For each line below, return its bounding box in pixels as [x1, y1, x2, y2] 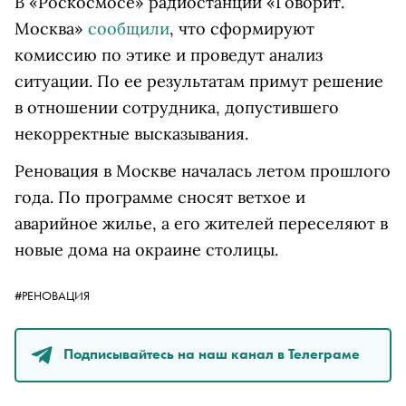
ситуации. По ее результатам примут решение [14, 71, 383, 92]
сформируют [210, 18, 314, 39]
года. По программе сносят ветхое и [14, 187, 305, 208]
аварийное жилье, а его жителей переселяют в [14, 213, 388, 234]
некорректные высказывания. [14, 123, 248, 144]
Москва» [14, 18, 88, 39]
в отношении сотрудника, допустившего [14, 97, 339, 118]
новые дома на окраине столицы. [14, 239, 278, 260]
